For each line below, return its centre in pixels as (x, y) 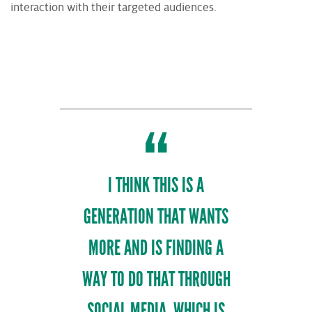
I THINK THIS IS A (156, 185)
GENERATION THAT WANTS (156, 216)
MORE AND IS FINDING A (156, 248)
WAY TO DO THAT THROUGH (156, 279)
